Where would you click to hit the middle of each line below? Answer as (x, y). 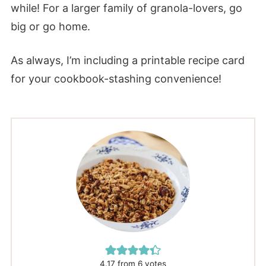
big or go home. (50, 26)
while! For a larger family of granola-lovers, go (126, 8)
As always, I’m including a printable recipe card (127, 60)
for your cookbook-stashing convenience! (116, 78)
